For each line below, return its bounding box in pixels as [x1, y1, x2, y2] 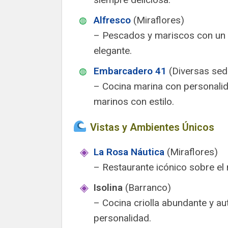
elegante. [94, 45, 132, 56]
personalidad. [94, 212, 151, 224]
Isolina [94, 182, 123, 193]
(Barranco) [123, 182, 171, 193]
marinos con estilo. [94, 96, 174, 107]
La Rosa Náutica [94, 146, 164, 158]
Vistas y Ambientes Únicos [88, 121, 214, 133]
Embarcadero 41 [94, 65, 166, 77]
